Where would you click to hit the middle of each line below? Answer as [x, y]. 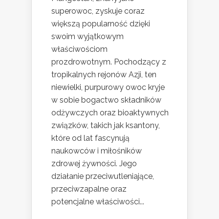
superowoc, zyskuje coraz [98, 11]
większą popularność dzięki [101, 24]
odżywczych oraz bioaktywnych [110, 113]
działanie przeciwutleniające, [103, 176]
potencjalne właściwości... [98, 202]
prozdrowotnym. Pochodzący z [109, 62]
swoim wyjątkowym [88, 36]
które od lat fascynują [90, 138]
